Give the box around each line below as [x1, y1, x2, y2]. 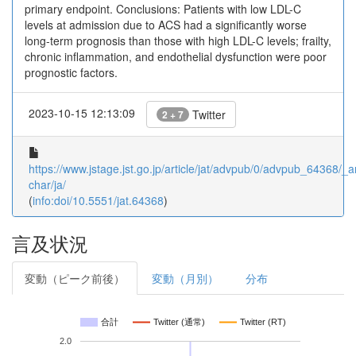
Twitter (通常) [153, 317, 205, 327]
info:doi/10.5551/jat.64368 [33, 192, 164, 208]
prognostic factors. [25, 64, 118, 80]
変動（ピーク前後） [25, 270, 125, 286]
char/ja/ [29, 176, 66, 192]
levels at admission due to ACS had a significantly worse [25, 17, 307, 33]
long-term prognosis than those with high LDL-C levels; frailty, [25, 33, 331, 48]
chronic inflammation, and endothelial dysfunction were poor [25, 48, 327, 64]
